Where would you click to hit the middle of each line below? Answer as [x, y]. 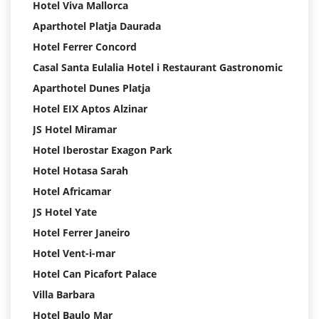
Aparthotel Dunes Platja [91, 88]
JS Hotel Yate [65, 212]
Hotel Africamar [72, 192]
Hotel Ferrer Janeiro [82, 233]
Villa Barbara [64, 295]
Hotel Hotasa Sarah [80, 171]
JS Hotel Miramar [75, 130]
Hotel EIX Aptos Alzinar [90, 109]
